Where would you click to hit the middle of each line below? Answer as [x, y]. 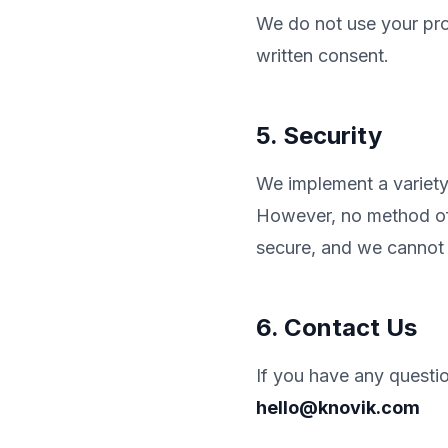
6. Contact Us [336, 327]
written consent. [322, 55]
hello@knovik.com [338, 407]
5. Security [319, 135]
